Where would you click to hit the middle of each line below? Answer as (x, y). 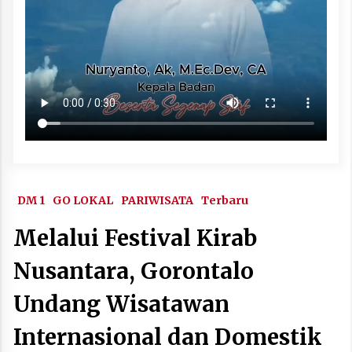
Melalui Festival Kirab (135, 238)
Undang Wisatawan (121, 304)
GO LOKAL (83, 200)
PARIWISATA (157, 200)
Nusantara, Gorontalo (134, 271)
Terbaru (225, 200)
